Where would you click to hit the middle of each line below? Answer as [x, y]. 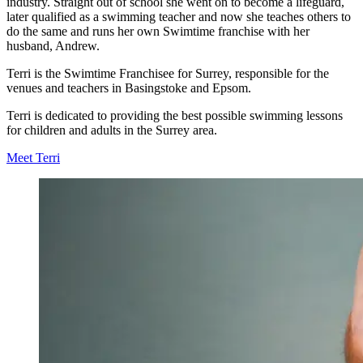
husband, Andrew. [53, 45]
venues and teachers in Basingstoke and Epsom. [129, 88]
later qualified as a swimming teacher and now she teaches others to [179, 16]
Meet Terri [33, 157]
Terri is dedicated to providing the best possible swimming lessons [175, 115]
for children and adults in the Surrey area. [112, 130]
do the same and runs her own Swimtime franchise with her [158, 31]
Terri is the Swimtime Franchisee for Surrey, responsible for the [168, 73]
